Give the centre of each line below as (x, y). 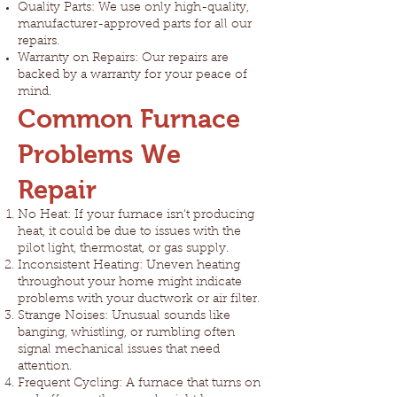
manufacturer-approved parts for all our (135, 25)
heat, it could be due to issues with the (129, 232)
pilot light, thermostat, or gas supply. (123, 249)
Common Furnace (129, 119)
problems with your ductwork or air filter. (139, 300)
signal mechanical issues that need (119, 350)
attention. (45, 367)
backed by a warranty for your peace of (132, 75)
